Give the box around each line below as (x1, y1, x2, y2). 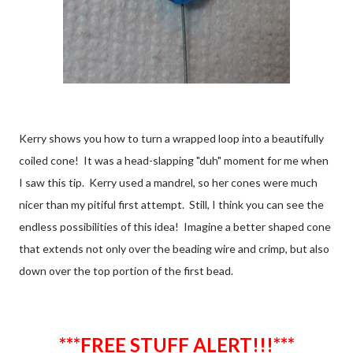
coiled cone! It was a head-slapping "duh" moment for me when (19, 153, 329, 167)
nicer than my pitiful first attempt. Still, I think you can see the (19, 197, 324, 211)
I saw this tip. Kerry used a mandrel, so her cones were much (19, 175, 318, 189)
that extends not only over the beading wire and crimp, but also (19, 241, 329, 255)
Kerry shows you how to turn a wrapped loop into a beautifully (19, 131, 324, 145)
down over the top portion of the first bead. (19, 263, 236, 277)
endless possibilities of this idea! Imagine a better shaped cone (19, 219, 331, 233)
